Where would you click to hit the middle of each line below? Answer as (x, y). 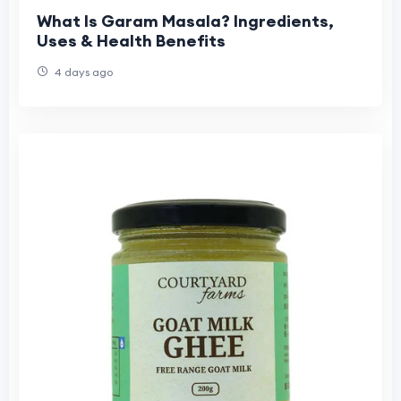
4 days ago (82, 72)
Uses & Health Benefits (131, 40)
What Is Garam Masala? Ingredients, (185, 21)
